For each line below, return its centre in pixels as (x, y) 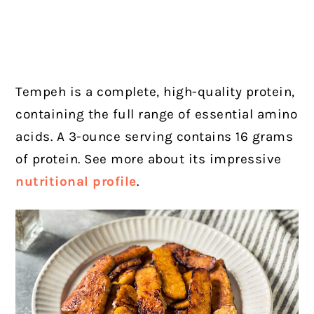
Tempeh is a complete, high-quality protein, (155, 91)
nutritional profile (76, 181)
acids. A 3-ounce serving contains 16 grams (155, 136)
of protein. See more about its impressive (149, 159)
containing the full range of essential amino (157, 114)
